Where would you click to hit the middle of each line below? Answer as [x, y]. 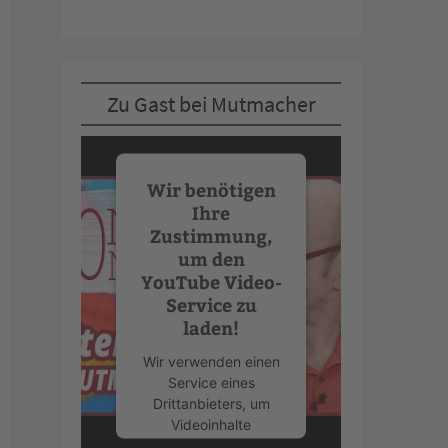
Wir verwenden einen [211, 361]
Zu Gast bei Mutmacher [211, 104]
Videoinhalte [211, 424]
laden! [211, 327]
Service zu [211, 304]
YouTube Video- [211, 281]
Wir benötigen [211, 189]
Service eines [211, 382]
